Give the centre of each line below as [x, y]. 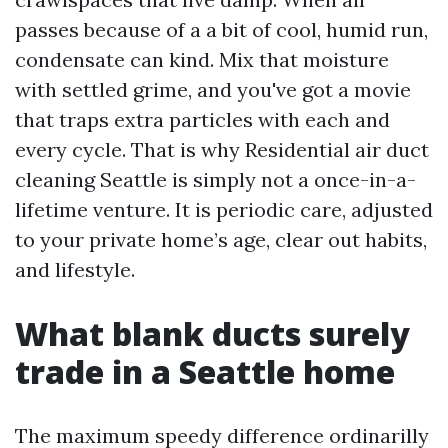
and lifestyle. [75, 269]
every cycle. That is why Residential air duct [222, 149]
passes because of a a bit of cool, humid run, [221, 29]
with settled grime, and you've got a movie [213, 89]
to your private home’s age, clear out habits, [221, 239]
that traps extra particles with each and [202, 119]
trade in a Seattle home [205, 371]
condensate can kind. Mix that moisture [202, 59]
